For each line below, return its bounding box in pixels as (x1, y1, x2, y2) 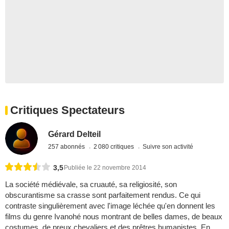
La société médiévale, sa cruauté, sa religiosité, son (5, 180, 177, 189)
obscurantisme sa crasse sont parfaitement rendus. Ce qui (5, 191, 200, 200)
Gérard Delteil (48, 129, 101, 139)
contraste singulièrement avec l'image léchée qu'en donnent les (5, 201, 215, 211)
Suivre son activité (143, 143, 194, 150)
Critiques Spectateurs (10, 104, 125, 117)
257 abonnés (48, 143, 87, 150)
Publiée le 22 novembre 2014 (64, 164, 146, 172)
